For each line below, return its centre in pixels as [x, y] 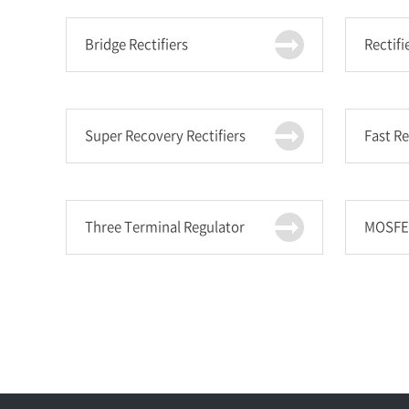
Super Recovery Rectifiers [165, 135]
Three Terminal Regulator [165, 226]
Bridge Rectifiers [136, 44]
